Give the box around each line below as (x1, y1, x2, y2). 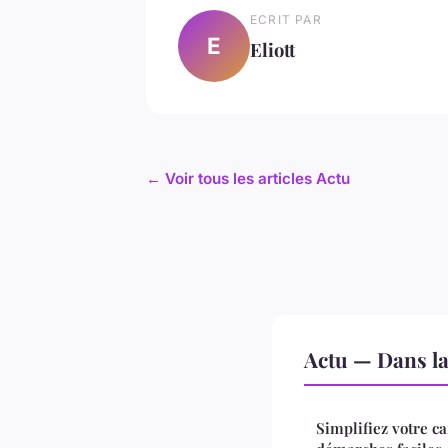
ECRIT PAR (250, 11, 322, 27)
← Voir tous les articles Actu (146, 168, 350, 188)
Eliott (250, 36, 295, 62)
